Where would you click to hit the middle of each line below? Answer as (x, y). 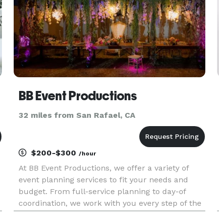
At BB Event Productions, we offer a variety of (103, 168)
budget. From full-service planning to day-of (102, 191)
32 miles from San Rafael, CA (77, 115)
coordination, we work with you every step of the (110, 203)
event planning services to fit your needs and (103, 180)
